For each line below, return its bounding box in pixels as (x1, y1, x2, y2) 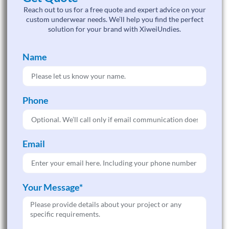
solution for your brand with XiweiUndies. (48, 25, 181, 34)
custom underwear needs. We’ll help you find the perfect (26, 15, 203, 24)
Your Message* (22, 181, 83, 193)
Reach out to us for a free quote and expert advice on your (23, 5, 206, 14)
